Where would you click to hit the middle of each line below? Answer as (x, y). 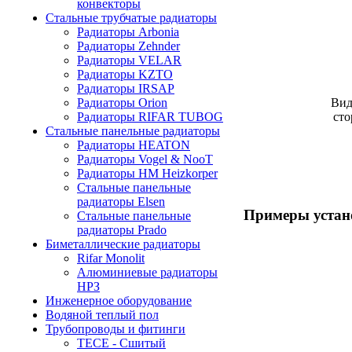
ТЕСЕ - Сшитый (121, 343)
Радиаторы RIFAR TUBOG (150, 117)
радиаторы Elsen (121, 202)
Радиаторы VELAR (129, 60)
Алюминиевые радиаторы (147, 272)
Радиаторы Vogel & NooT (145, 159)
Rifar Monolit (111, 258)
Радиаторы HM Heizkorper (147, 173)
